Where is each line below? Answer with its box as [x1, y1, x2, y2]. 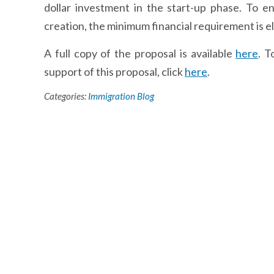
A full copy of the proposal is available [44, 46, 236, 60]
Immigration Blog [88, 91, 154, 102]
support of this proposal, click [44, 65, 185, 78]
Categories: [44, 91, 88, 102]
